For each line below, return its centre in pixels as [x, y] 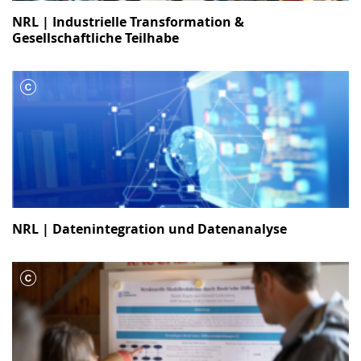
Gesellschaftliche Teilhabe [95, 37]
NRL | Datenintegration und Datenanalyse [149, 228]
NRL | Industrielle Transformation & [128, 21]
